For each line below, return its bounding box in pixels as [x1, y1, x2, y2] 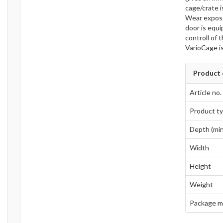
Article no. [189, 88, 222, 97]
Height [189, 162, 211, 170]
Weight [189, 180, 213, 189]
